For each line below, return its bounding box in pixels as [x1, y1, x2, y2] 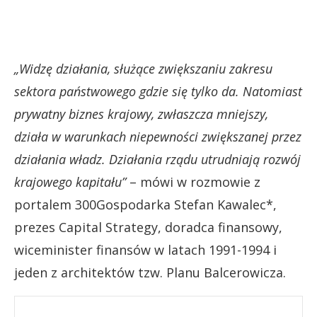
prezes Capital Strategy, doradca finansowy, [14, 218, 282, 236]
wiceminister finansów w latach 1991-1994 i [14, 241, 277, 258]
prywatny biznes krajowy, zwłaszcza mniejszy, [14, 105, 268, 122]
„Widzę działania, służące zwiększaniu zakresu [14, 59, 272, 77]
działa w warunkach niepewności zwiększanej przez [14, 127, 301, 145]
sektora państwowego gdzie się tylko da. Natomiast [14, 82, 302, 100]
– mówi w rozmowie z [126, 173, 260, 190]
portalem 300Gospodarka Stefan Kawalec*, [14, 195, 277, 213]
